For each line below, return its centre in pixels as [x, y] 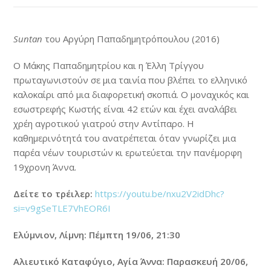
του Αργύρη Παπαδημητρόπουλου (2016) [131, 38]
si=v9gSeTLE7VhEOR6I [62, 208]
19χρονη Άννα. [45, 167]
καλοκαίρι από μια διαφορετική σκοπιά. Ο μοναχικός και [132, 94]
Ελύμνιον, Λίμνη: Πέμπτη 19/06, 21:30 [97, 234]
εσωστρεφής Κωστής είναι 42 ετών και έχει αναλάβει [126, 109]
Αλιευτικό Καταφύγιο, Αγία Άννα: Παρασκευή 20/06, [131, 261]
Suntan [28, 38]
